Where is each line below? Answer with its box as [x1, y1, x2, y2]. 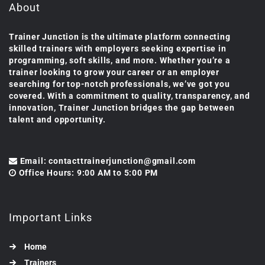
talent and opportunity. [9, 114, 106, 124]
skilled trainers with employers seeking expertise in [9, 43, 227, 53]
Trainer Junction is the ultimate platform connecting [9, 31, 231, 41]
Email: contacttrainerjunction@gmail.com [20, 156, 196, 166]
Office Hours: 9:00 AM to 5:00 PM [18, 167, 159, 177]
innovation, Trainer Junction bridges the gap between [9, 102, 235, 112]
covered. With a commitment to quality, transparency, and [9, 91, 250, 101]
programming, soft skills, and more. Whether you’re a [9, 55, 231, 65]
